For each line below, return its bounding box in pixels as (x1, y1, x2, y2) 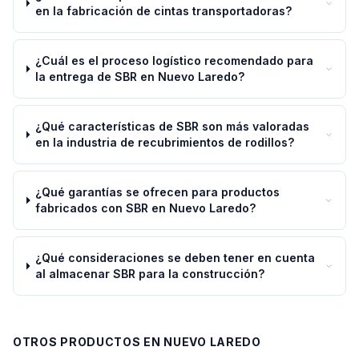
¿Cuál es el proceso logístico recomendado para (35, 54, 314, 67)
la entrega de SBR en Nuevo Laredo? (35, 70, 245, 83)
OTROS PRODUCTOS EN (13, 335, 164, 349)
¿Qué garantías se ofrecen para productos (35, 185, 280, 199)
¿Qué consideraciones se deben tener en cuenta (34, 251, 315, 264)
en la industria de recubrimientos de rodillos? (34, 135, 294, 149)
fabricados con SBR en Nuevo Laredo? (35, 201, 256, 215)
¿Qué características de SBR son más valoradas (34, 119, 309, 133)
